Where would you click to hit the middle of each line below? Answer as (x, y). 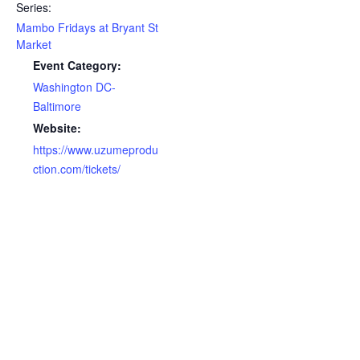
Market (34, 44)
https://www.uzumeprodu (96, 149)
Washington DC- (74, 87)
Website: (57, 128)
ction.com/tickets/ (77, 169)
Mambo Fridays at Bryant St (87, 27)
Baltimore (57, 106)
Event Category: (77, 65)
